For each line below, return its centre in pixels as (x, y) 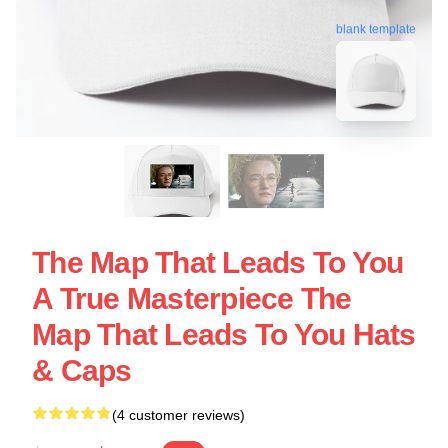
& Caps (82, 370)
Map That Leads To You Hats (224, 334)
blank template (376, 29)
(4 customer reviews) (178, 415)
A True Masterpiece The (192, 298)
